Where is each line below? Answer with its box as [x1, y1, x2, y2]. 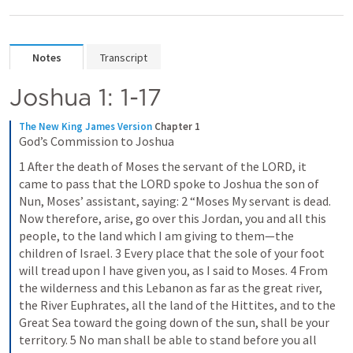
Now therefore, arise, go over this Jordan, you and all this [19, 210, 326, 226]
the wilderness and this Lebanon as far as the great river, [19, 280, 322, 295]
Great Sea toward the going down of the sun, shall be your [19, 314, 329, 330]
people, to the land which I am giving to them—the [19, 228, 294, 243]
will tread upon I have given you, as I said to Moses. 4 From [19, 262, 328, 278]
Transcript [100, 50, 147, 65]
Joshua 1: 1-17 [9, 83, 162, 111]
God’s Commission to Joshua [19, 133, 174, 149]
